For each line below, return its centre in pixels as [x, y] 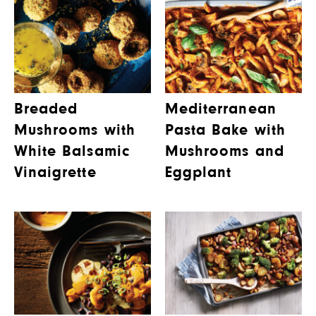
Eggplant [199, 173]
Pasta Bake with [225, 130]
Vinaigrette [55, 173]
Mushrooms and [225, 152]
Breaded [46, 109]
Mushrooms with [75, 130]
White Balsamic [72, 152]
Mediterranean [221, 109]
